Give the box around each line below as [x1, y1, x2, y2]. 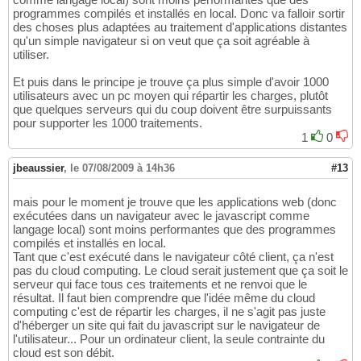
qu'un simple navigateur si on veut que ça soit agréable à [13, 33, 309, 48]
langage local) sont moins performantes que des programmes [13, 222, 336, 236]
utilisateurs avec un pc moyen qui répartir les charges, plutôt [13, 88, 328, 102]
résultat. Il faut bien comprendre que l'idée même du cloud [13, 290, 315, 305]
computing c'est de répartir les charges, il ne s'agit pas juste [13, 304, 326, 318]
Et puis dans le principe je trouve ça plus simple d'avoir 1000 [13, 74, 329, 89]
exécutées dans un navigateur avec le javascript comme [13, 208, 309, 222]
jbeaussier [13, 161, 64, 174]
